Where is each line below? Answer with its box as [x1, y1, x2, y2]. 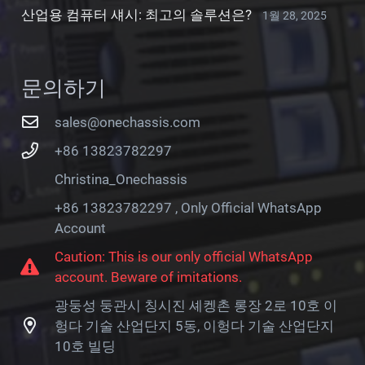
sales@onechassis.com [55, 113, 201, 130]
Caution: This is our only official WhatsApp [55, 248, 314, 265]
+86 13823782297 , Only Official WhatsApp [55, 199, 323, 216]
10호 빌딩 [55, 337, 117, 354]
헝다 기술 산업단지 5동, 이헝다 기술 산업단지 [55, 317, 335, 334]
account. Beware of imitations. [55, 268, 243, 285]
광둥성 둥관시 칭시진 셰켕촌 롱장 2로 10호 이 [55, 297, 338, 314]
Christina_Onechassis [55, 170, 188, 187]
